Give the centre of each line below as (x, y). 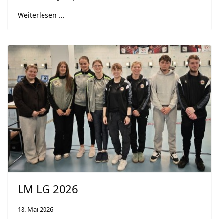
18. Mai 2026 (35, 209)
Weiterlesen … (41, 15)
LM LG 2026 (48, 188)
